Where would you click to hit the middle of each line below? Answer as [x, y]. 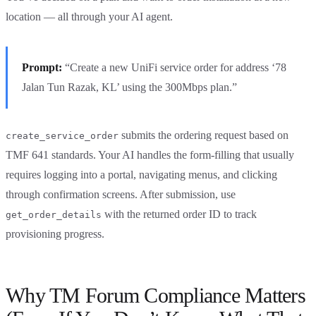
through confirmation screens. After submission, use [121, 194]
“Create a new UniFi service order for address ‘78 [174, 67]
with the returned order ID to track [179, 214]
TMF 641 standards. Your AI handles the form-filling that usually [150, 154]
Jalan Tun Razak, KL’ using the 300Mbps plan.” [129, 87]
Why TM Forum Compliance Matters [156, 295]
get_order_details [54, 214]
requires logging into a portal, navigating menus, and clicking [141, 174]
